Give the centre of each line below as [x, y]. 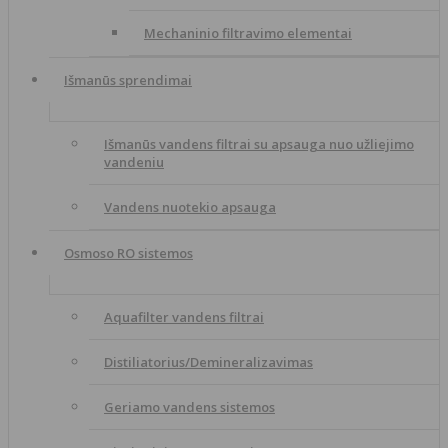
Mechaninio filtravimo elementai [248, 32]
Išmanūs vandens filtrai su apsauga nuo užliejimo [259, 143]
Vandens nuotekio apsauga [190, 206]
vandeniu [134, 161]
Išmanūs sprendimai [128, 79]
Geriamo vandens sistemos [189, 406]
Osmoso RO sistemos [128, 252]
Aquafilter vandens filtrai [184, 316]
